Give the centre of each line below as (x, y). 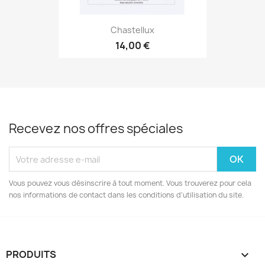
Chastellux (132, 30)
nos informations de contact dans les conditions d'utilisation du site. (126, 195)
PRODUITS (31, 254)
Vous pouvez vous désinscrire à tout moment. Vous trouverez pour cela (130, 183)
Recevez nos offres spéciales (96, 129)
